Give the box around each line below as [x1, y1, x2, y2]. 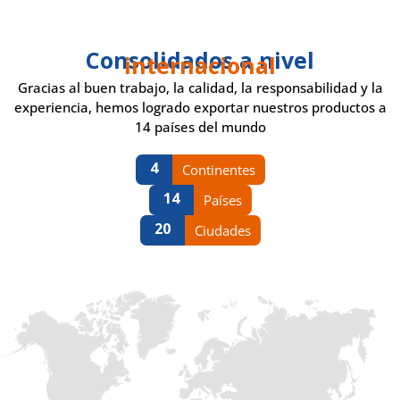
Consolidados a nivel [86, 45, 314, 76]
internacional [124, 50, 276, 81]
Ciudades [194, 221, 251, 240]
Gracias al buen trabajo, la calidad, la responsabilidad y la [17, 79, 383, 97]
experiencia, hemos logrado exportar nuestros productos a [13, 98, 387, 117]
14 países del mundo [134, 118, 266, 137]
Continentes [181, 161, 255, 179]
